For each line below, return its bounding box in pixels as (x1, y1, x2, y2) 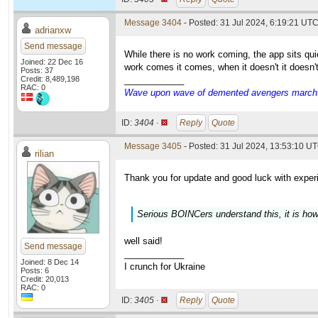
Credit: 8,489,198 (21, 75, 79, 83)
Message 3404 (124, 18, 182, 28)
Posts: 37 (21, 66, 53, 75)
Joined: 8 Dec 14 (21, 258, 79, 266)
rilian (35, 148, 54, 159)
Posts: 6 (21, 266, 49, 275)
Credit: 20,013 (21, 275, 69, 283)
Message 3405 (124, 141, 182, 151)
